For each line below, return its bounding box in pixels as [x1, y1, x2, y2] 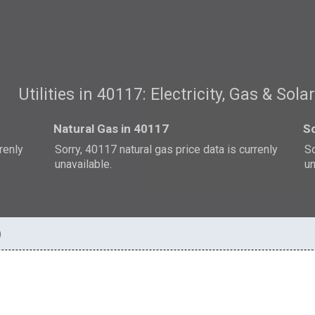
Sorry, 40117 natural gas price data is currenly [55, 142, 278, 156]
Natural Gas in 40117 [53, 121, 169, 136]
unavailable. [55, 157, 112, 171]
